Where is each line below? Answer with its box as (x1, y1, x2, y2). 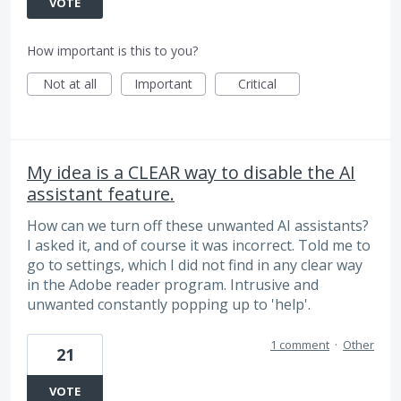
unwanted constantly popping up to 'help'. (27, 294, 311, 314)
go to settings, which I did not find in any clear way (27, 254, 363, 275)
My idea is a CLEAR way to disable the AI (27, 159, 355, 184)
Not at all (42, 74, 97, 92)
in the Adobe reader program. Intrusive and (27, 274, 319, 294)
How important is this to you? (27, 41, 198, 59)
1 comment (270, 337, 329, 354)
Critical (238, 74, 277, 92)
